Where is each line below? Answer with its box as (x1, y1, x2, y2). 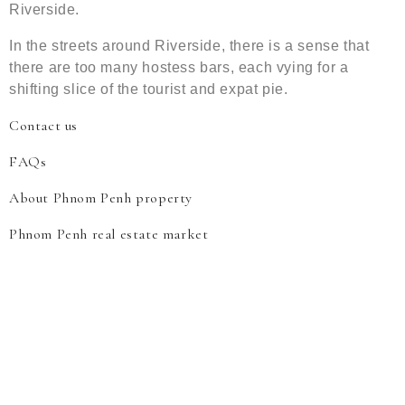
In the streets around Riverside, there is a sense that (9, 38, 370, 54)
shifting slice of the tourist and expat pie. (9, 81, 288, 98)
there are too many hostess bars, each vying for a (9, 60, 349, 76)
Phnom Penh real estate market (9, 225, 209, 244)
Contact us (9, 117, 78, 136)
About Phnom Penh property (9, 189, 193, 208)
